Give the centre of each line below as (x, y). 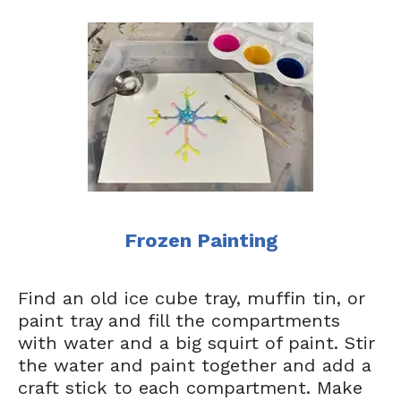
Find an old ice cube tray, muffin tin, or (192, 298)
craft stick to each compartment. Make (190, 388)
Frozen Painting (200, 240)
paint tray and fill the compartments (179, 320)
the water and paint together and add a (195, 365)
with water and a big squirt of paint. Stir (196, 343)
